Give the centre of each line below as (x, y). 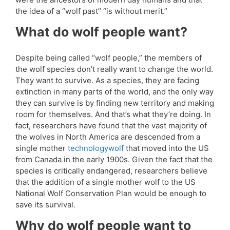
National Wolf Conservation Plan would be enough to (111, 194)
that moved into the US (166, 148)
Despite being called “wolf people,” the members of (109, 58)
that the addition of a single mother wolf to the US (106, 182)
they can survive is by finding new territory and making (115, 103)
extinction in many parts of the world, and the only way (114, 92)
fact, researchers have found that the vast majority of (111, 126)
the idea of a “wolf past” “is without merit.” (91, 11)
